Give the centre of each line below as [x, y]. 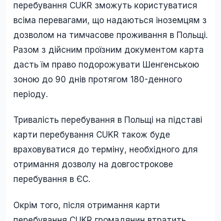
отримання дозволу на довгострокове [93, 165]
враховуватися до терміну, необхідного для [106, 150]
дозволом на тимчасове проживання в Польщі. [110, 35]
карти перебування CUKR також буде [92, 135]
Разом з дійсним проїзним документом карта [109, 50]
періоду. [31, 94]
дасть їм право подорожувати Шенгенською [106, 65]
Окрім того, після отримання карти [87, 205]
